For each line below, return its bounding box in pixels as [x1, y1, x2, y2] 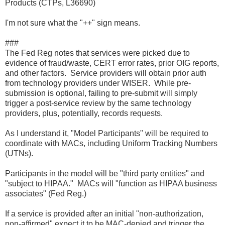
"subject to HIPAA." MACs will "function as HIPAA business [5, 179, 217, 188]
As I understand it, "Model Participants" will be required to [5, 129, 208, 138]
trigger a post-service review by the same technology [5, 98, 191, 107]
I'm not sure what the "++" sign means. [5, 18, 140, 27]
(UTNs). [5, 149, 33, 158]
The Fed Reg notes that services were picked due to [5, 48, 190, 57]
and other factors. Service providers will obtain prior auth [5, 68, 206, 77]
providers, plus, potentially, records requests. [5, 108, 163, 118]
